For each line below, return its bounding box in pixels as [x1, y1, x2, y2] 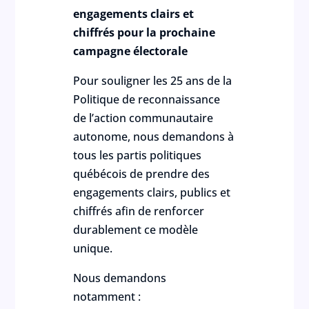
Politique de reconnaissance [73, 92, 221, 107]
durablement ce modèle [73, 222, 199, 237]
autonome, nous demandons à [73, 129, 235, 144]
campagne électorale [73, 43, 188, 59]
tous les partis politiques [73, 148, 202, 163]
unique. [73, 241, 113, 256]
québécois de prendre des [73, 166, 210, 181]
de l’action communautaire [73, 110, 214, 126]
